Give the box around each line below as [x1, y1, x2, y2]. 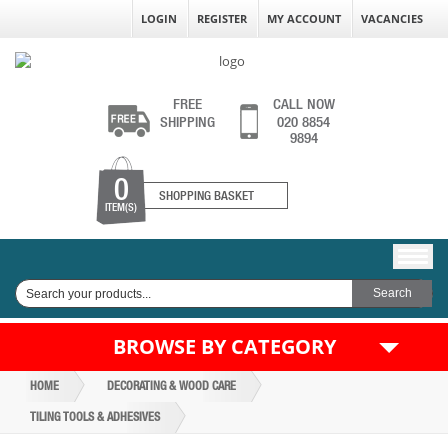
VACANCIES [361, 11, 423, 26]
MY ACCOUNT [267, 11, 341, 26]
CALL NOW [272, 95, 335, 112]
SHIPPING [160, 113, 215, 130]
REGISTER [197, 11, 247, 26]
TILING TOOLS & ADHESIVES [30, 410, 160, 424]
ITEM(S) [105, 201, 137, 213]
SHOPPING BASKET [159, 188, 254, 203]
